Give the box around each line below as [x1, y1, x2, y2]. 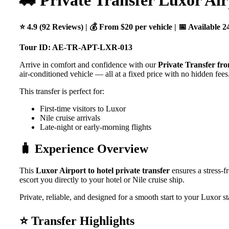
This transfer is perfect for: [19, 86, 104, 96]
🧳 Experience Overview [19, 142, 148, 155]
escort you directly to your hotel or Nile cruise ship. [19, 175, 185, 184]
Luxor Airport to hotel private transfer [36, 166, 170, 175]
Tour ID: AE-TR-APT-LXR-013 [19, 42, 132, 52]
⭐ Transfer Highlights [19, 214, 134, 228]
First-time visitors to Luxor [40, 104, 126, 113]
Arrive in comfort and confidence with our [19, 60, 158, 69]
